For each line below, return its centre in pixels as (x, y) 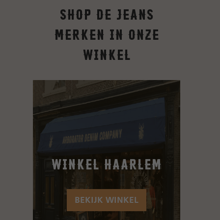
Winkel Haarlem (106, 163)
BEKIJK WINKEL (106, 201)
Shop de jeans (106, 13)
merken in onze (106, 33)
